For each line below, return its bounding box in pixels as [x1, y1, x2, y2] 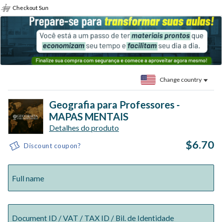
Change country [160, 75, 202, 83]
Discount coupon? [24, 141, 81, 150]
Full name [12, 173, 44, 183]
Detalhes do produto [49, 123, 119, 132]
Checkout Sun [12, 4, 49, 11]
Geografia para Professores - [49, 99, 180, 111]
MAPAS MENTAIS [49, 111, 128, 122]
